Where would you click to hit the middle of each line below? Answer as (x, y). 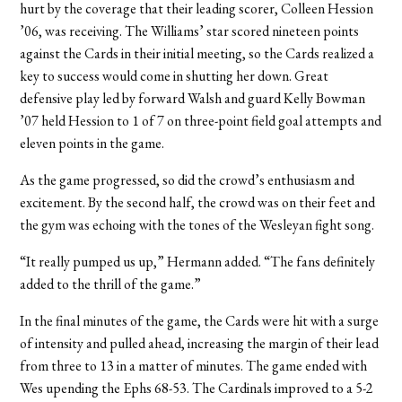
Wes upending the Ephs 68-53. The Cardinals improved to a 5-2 (197, 388)
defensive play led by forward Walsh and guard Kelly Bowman (193, 98)
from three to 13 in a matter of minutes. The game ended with (194, 365)
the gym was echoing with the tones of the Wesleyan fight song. (197, 224)
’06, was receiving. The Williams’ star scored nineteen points (190, 31)
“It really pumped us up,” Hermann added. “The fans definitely (198, 261)
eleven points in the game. (92, 143)
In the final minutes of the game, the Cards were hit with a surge (200, 320)
